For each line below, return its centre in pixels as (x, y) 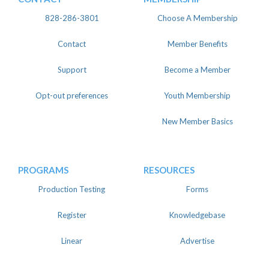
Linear (72, 240)
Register (72, 215)
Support (72, 69)
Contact (72, 44)
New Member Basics (197, 121)
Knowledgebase (197, 215)
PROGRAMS (43, 170)
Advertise (197, 240)
